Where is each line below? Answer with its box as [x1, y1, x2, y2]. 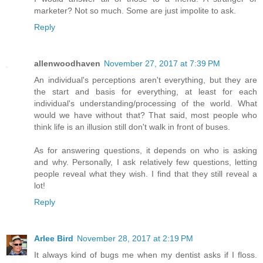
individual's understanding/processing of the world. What [34, 99, 257, 109]
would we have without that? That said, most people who [34, 110, 257, 120]
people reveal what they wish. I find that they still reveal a [34, 169, 257, 179]
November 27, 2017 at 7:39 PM [104, 59, 220, 69]
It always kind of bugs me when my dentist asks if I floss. [34, 250, 257, 260]
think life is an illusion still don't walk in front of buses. [34, 122, 230, 132]
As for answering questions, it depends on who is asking [34, 146, 257, 156]
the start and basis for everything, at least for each [34, 87, 257, 97]
